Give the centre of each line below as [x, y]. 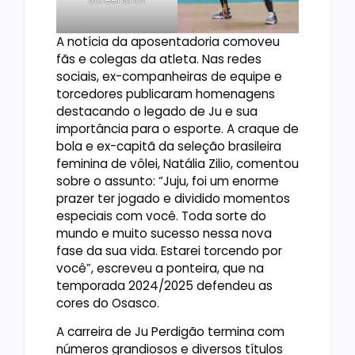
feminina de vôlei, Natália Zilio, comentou [177, 163]
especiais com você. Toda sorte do [161, 216]
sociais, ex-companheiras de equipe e [169, 76]
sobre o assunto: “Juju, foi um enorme [168, 181]
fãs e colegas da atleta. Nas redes [159, 59]
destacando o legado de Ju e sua [157, 111]
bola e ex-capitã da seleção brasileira [169, 146]
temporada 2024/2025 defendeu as [164, 285]
